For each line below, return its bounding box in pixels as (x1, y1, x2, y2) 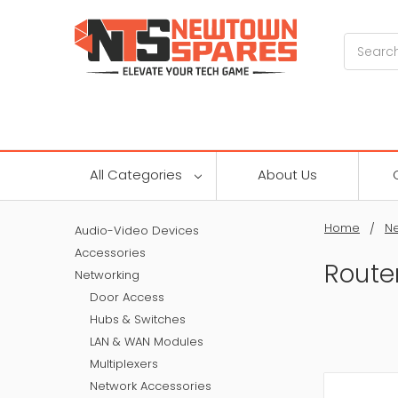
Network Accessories (89, 377, 211, 394)
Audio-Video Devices (75, 221, 199, 239)
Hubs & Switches (89, 310, 186, 328)
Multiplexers (89, 354, 158, 372)
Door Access (89, 288, 164, 306)
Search (344, 33, 389, 52)
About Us (258, 164, 317, 184)
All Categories (89, 164, 186, 184)
